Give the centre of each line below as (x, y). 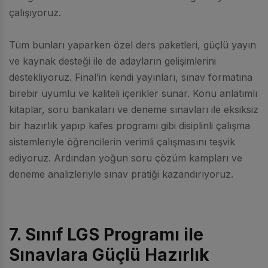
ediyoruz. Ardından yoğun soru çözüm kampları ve (126, 158)
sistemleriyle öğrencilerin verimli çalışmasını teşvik (122, 141)
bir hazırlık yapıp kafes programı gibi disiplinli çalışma (130, 125)
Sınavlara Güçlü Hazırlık (109, 255)
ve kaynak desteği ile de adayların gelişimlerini (112, 61)
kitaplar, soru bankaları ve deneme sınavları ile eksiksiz (134, 109)
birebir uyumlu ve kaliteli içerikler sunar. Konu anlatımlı (133, 93)
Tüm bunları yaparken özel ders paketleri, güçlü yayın (133, 45)
